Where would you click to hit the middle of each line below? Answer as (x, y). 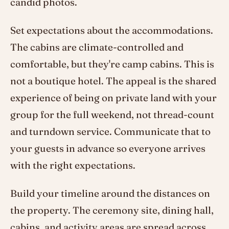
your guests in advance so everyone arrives (108, 148)
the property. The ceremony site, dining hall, (112, 210)
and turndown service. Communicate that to (110, 132)
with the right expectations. (73, 165)
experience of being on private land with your (113, 98)
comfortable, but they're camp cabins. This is (112, 64)
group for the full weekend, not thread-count (112, 115)
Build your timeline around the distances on (110, 193)
